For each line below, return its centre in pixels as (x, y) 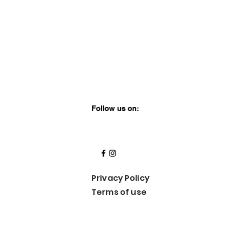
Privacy (108, 178)
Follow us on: (115, 108)
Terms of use (119, 192)
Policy (137, 178)
